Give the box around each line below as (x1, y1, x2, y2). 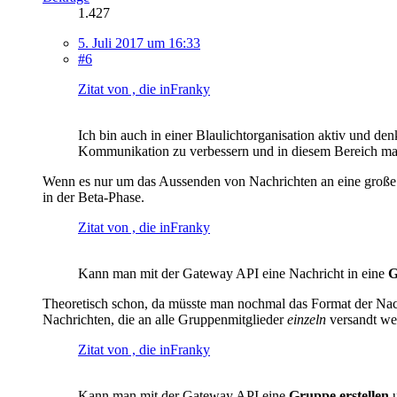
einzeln (287, 311, 326, 327)
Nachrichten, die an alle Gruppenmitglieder (43, 311, 287, 327)
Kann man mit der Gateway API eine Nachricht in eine (78, 265, 388, 281)
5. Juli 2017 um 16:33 (78, 35, 200, 51)
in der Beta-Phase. (43, 189, 144, 205)
